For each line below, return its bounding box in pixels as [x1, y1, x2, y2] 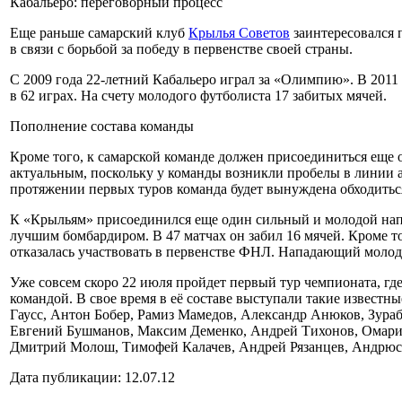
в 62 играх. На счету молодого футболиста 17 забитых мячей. [10, 88, 387, 103]
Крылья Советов [188, 25, 290, 40]
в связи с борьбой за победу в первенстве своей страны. [10, 41, 353, 57]
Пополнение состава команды [10, 118, 194, 134]
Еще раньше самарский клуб [10, 25, 188, 40]
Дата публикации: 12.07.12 [10, 370, 175, 385]
